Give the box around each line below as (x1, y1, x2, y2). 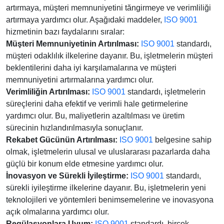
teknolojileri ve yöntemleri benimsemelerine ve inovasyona (6, 195, 213, 204)
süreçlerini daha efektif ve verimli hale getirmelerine (6, 99, 188, 108)
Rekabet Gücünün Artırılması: (6, 135, 117, 144)
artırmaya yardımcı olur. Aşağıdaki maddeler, (6, 15, 164, 24)
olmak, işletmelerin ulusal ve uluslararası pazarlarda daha (6, 147, 210, 156)
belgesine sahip (153, 135, 211, 144)
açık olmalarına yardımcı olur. (6, 207, 109, 216)
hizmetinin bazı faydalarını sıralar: (6, 27, 124, 36)
